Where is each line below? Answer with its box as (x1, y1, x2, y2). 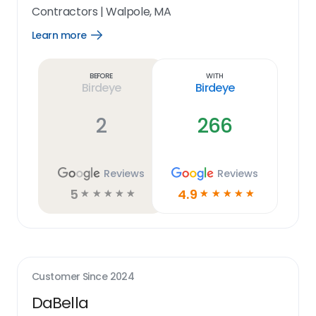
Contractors (32, 4, 98, 20)
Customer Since (32, 269, 110, 284)
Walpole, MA (106, 4, 171, 20)
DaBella (32, 292, 88, 314)
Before (90, 70, 113, 81)
